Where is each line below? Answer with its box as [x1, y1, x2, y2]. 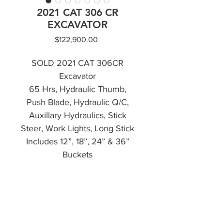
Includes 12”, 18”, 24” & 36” [26, 137, 129, 146]
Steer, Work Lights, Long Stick [21, 124, 134, 133]
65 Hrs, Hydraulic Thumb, [29, 84, 126, 94]
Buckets [62, 150, 93, 159]
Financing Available [41, 163, 114, 172]
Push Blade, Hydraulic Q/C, [26, 97, 129, 107]
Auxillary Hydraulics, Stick [29, 110, 126, 120]
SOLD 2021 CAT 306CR [31, 58, 124, 68]
